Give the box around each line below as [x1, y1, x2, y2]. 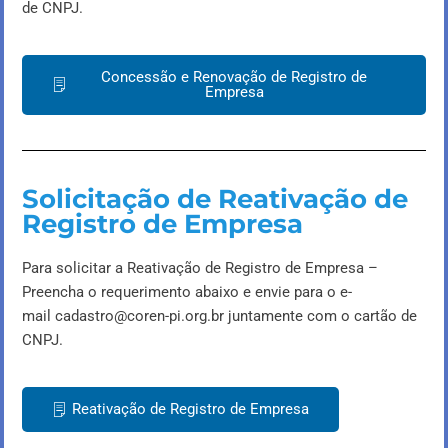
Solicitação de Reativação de [21, 182, 408, 214]
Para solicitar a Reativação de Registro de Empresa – [21, 258, 378, 277]
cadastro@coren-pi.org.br [54, 306, 224, 325]
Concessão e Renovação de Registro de [101, 67, 367, 86]
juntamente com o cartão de [223, 306, 417, 325]
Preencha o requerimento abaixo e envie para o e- [21, 282, 352, 301]
